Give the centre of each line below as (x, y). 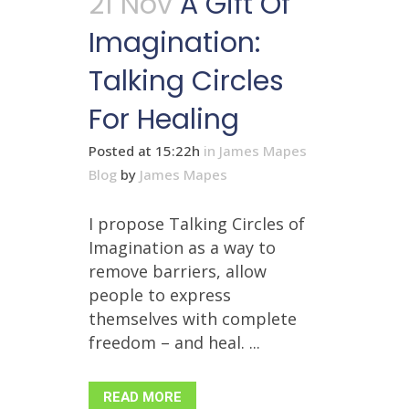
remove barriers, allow (178, 272)
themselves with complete (193, 319)
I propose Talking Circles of (197, 224)
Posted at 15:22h (144, 151)
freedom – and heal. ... (174, 343)
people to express (160, 295)
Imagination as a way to (182, 248)
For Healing (164, 120)
